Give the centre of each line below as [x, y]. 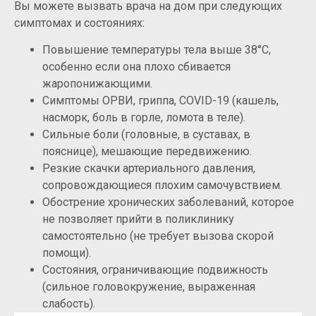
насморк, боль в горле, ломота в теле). [144, 118]
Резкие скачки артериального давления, [149, 169]
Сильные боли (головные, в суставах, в [146, 135]
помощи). [67, 253]
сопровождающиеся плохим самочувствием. [162, 186]
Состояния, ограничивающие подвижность [155, 270]
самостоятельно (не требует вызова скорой [158, 236]
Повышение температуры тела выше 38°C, [157, 50]
